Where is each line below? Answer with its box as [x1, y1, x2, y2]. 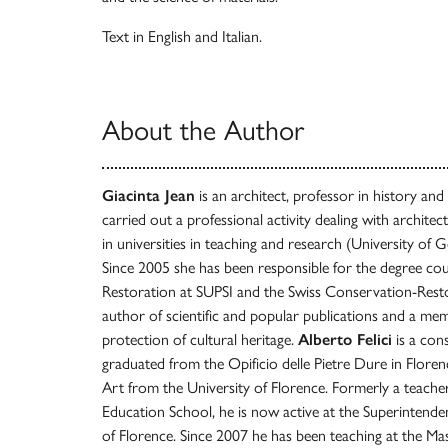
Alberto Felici [298, 330, 392, 349]
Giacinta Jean [102, 186, 195, 205]
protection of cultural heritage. [102, 330, 298, 349]
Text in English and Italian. [102, 27, 262, 46]
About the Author [102, 113, 304, 147]
